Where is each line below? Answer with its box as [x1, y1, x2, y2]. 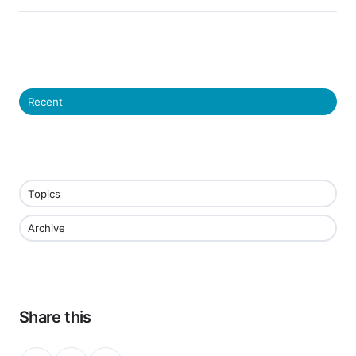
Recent [27, 95, 63, 109]
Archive [27, 221, 65, 234]
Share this [19, 308, 91, 327]
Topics [27, 187, 60, 200]
